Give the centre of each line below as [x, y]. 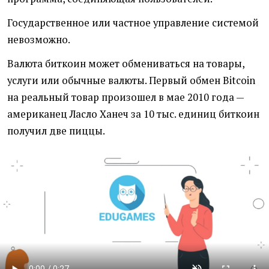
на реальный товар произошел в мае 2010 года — [125, 98]
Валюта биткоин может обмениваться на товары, [126, 64]
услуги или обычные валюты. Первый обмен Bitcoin [131, 81]
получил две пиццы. [56, 131]
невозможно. [39, 40]
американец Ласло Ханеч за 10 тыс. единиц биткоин [133, 114]
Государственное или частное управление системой [133, 23]
